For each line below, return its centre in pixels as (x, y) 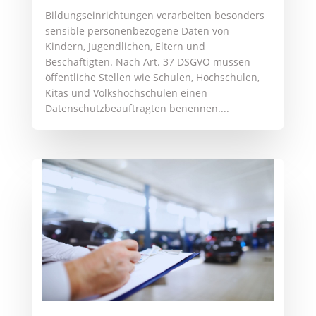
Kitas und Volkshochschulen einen (126, 93)
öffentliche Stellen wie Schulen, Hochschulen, (152, 78)
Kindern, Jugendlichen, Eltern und (125, 47)
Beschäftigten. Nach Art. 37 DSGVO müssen (147, 62)
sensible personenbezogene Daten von (137, 31)
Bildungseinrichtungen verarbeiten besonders (154, 16)
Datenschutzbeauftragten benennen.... (137, 109)
